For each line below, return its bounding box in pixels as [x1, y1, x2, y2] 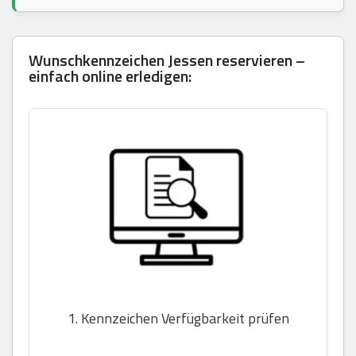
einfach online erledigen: [29, 64, 192, 89]
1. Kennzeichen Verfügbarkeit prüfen [67, 308, 289, 330]
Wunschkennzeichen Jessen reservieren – [29, 48, 305, 73]
